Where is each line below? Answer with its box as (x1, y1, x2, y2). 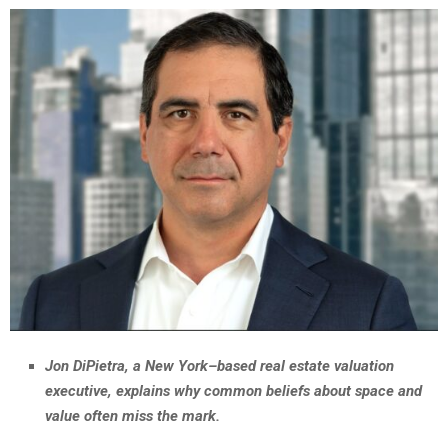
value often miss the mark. (45, 406, 220, 425)
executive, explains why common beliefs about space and (45, 381, 422, 400)
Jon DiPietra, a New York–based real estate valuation (45, 356, 394, 375)
